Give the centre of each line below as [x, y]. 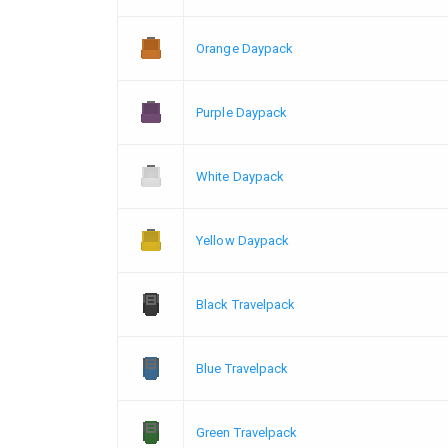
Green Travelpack [247, 432]
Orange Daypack [245, 48]
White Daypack [240, 176]
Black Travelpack [246, 304]
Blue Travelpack [242, 368]
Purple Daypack [242, 112]
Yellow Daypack [243, 240]
